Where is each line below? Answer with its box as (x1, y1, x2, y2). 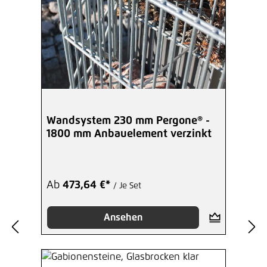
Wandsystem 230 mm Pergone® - (46, 116, 210, 127)
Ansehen (103, 213, 142, 223)
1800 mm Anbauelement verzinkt (46, 129, 212, 140)
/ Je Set (113, 182, 141, 191)
